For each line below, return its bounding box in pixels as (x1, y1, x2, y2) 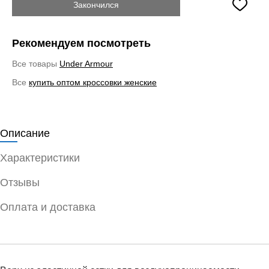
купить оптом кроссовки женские (29, 77, 157, 87)
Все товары (12, 58, 59, 68)
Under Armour (59, 58, 113, 68)
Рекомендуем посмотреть (12, 37, 151, 49)
